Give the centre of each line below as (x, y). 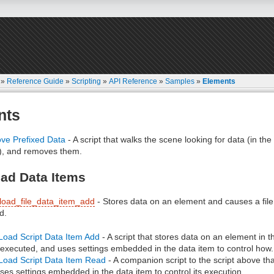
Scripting (87, 81)
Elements (219, 81)
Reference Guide (35, 81)
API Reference (133, 81)
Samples (180, 81)
